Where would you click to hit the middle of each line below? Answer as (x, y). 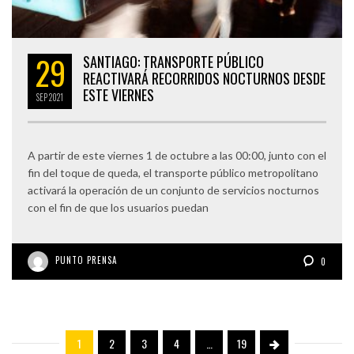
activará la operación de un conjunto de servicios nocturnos (173, 190)
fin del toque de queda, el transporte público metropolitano (173, 172)
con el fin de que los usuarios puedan (118, 207)
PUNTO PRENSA (86, 260)
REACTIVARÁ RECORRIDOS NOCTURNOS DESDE (204, 78)
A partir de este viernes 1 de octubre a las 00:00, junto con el (177, 155)
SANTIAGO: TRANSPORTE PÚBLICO (173, 61)
